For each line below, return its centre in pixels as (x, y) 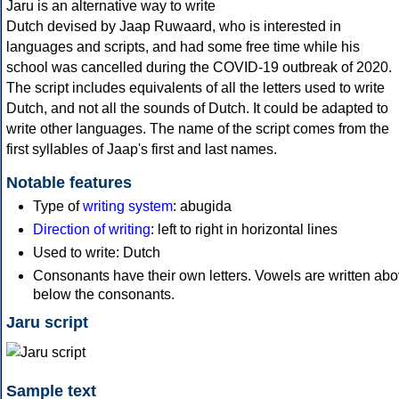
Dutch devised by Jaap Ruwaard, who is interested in (174, 27)
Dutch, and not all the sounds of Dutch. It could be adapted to (197, 109)
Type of (58, 207)
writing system (128, 207)
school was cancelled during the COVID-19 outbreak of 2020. (199, 68)
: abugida (202, 207)
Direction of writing (92, 230)
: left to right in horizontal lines (244, 230)
